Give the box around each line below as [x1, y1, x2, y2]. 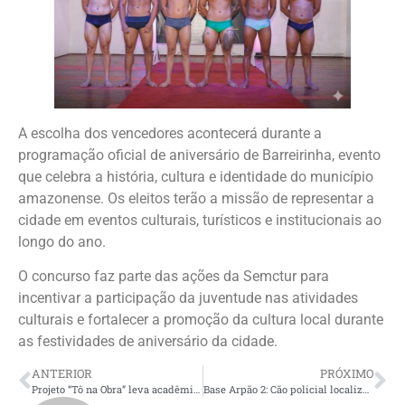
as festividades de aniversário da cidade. [18, 333, 278, 351]
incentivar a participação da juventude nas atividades [18, 289, 358, 307]
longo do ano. [18, 232, 106, 250]
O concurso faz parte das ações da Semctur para [18, 268, 329, 286]
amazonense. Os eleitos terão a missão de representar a [18, 189, 374, 207]
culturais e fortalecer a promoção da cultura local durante [18, 311, 383, 329]
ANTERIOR [32, 366, 92, 381]
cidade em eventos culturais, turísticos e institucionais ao [18, 211, 381, 229]
